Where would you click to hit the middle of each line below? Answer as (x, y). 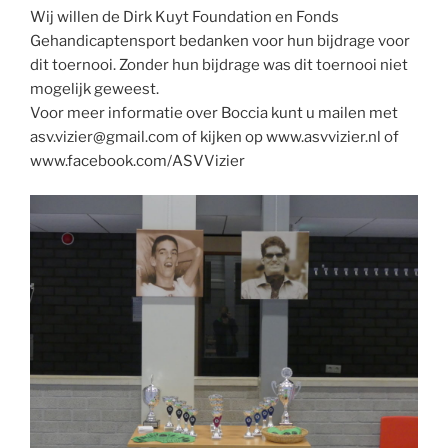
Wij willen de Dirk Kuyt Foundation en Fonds (184, 16)
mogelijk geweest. (94, 88)
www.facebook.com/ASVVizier (137, 160)
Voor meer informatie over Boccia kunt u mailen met (214, 112)
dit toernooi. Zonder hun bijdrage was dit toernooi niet (219, 64)
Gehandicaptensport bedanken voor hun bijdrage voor (220, 40)
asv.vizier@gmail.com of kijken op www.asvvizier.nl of (214, 136)
